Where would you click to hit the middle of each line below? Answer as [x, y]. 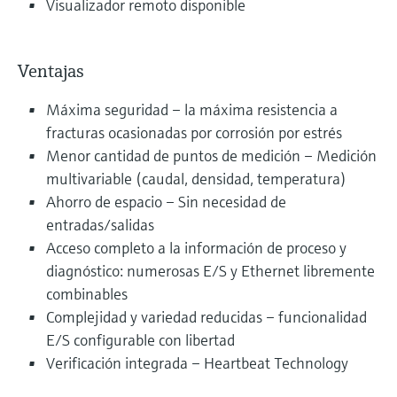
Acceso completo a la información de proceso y [196, 247]
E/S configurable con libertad [140, 339]
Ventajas [51, 71]
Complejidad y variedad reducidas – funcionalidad [206, 316]
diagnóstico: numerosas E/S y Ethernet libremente [210, 270]
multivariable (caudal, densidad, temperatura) [196, 178]
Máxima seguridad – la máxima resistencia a [192, 109]
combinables [87, 293]
